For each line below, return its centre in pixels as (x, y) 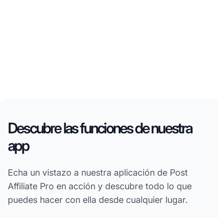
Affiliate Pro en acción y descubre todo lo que (100, 186)
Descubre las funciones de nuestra (100, 128)
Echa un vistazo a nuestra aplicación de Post (98, 173)
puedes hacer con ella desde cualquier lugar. (98, 200)
